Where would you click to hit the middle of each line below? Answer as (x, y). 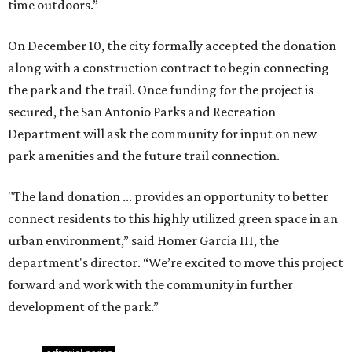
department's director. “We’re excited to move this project (176, 263)
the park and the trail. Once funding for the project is (161, 90)
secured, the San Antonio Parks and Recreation (142, 112)
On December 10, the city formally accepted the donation (172, 46)
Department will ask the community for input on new (162, 134)
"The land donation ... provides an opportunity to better (168, 197)
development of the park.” (83, 307)
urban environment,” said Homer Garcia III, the (143, 241)
